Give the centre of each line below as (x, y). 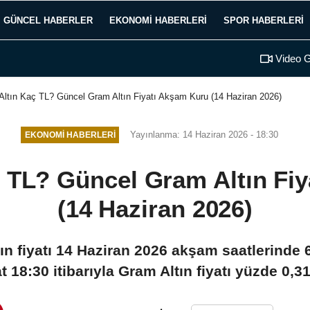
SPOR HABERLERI (264, 20)
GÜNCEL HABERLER (48, 20)
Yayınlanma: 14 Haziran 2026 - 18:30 (204, 134)
